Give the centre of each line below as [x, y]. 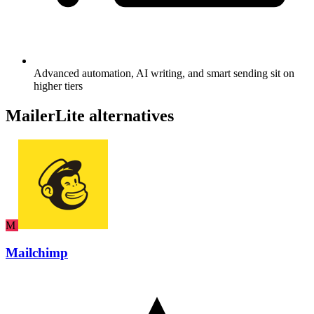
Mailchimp [37, 252]
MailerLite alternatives [90, 116]
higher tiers [58, 86]
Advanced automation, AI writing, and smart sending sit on [164, 74]
